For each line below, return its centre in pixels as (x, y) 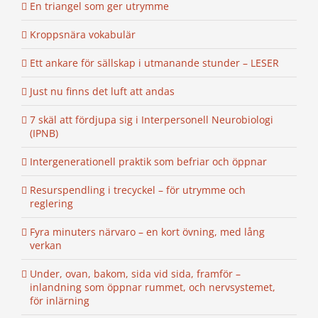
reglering (51, 204)
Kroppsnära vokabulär (83, 35)
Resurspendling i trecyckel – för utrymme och (138, 190)
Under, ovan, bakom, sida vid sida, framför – (135, 274)
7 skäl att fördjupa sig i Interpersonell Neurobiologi (152, 120)
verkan (46, 246)
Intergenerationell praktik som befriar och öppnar (148, 162)
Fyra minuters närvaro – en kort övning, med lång (147, 232)
